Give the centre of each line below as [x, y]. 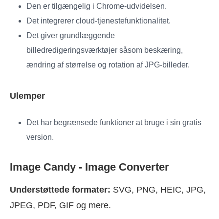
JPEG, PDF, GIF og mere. [60, 205]
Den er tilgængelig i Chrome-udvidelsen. [97, 6]
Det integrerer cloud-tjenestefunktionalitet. [99, 21]
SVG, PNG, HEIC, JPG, [158, 189]
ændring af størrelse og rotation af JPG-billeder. [108, 65]
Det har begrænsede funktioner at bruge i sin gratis [114, 122]
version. [40, 137]
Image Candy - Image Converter [89, 167]
